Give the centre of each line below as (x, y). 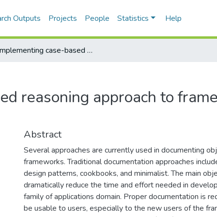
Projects (63, 18)
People (97, 18)
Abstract (43, 134)
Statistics (133, 18)
